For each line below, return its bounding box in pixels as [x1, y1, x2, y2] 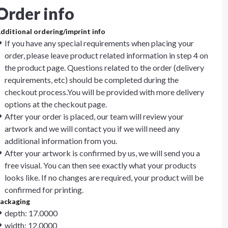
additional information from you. [5, 136, 117, 146]
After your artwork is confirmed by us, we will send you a [5, 148, 200, 158]
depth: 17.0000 [5, 208, 58, 218]
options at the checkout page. [5, 99, 107, 109]
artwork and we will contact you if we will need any [5, 124, 180, 133]
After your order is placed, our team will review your [5, 111, 184, 121]
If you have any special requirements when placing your [5, 38, 194, 48]
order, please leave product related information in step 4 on [5, 50, 208, 60]
